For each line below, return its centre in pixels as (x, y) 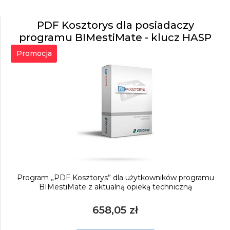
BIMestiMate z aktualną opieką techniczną (115, 187)
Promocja (34, 53)
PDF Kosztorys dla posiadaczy (115, 25)
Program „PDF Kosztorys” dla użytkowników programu (115, 178)
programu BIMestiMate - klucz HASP (115, 37)
